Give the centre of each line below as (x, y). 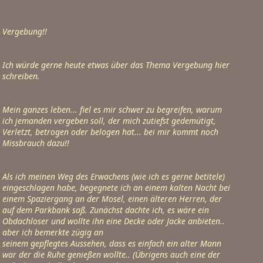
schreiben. (21, 76)
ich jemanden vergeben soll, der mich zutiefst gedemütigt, (109, 121)
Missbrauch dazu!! (36, 143)
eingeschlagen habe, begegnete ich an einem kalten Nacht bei (116, 188)
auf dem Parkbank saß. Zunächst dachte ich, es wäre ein (106, 210)
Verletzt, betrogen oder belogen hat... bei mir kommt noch (110, 132)
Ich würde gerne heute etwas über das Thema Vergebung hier (116, 65)
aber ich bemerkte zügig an (53, 232)
